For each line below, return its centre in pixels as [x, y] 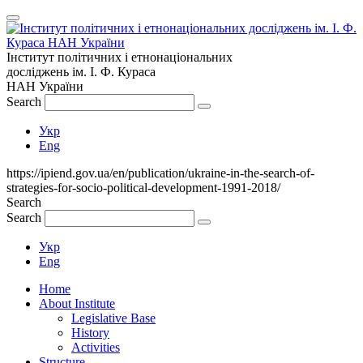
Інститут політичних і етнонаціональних [120, 57]
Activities [96, 347]
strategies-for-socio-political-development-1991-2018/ [143, 188]
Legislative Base [113, 318]
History [90, 333]
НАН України [45, 86]
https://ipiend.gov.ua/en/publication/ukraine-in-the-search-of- [160, 173]
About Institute [77, 303]
